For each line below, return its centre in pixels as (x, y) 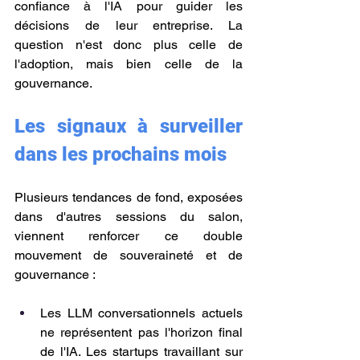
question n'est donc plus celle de (129, 45)
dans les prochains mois (121, 154)
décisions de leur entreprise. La (129, 25)
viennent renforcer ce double (129, 236)
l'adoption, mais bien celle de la (129, 64)
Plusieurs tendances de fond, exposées (129, 197)
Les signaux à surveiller (129, 126)
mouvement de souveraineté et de (129, 255)
